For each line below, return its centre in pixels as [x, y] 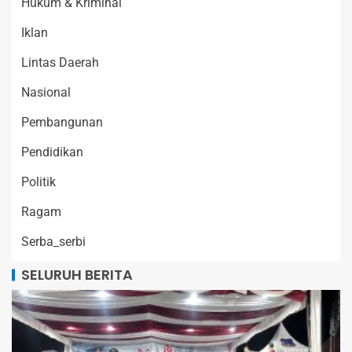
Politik [38, 182]
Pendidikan [52, 152]
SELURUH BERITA [77, 275]
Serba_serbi [53, 242]
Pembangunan [62, 123]
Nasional [46, 93]
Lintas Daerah [60, 63]
